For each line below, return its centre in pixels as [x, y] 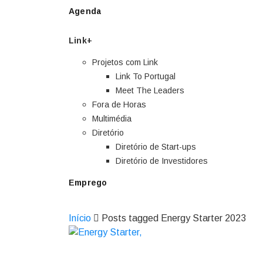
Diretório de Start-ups [156, 147]
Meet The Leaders [150, 90]
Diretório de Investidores [162, 161]
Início [80, 218]
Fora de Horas [119, 104]
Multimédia [112, 119]
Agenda [85, 11]
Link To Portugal [146, 76]
